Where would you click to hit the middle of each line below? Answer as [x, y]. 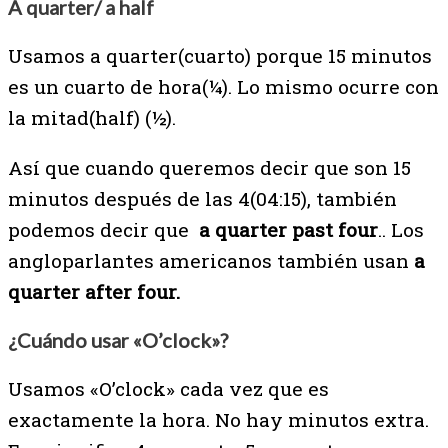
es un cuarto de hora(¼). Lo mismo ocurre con [223, 86]
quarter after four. [94, 291]
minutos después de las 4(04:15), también [202, 198]
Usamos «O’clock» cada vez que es [168, 388]
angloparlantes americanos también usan [211, 260]
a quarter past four [286, 229]
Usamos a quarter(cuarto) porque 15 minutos [220, 55]
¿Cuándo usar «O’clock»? [118, 339]
